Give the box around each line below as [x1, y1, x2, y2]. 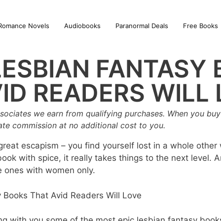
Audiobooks [64, 22, 101, 30]
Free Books [183, 22, 218, 30]
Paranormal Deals [115, 22, 168, 30]
